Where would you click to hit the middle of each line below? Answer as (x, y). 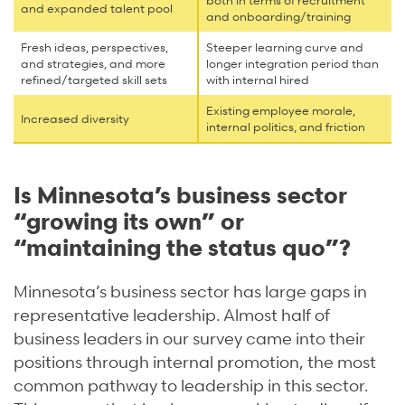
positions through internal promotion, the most (195, 362)
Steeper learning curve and (285, 47)
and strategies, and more (93, 64)
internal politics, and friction (286, 127)
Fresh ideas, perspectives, (94, 47)
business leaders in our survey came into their (189, 338)
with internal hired (258, 80)
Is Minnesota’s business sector (180, 195)
